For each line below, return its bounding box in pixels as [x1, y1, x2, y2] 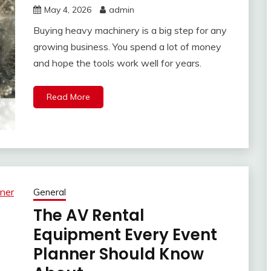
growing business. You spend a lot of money [33, 41, 221, 53]
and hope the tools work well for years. [33, 57, 201, 70]
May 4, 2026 [44, 4, 91, 16]
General [33, 186, 66, 198]
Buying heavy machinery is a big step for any [33, 24, 227, 37]
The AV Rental [33, 204, 145, 227]
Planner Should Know [33, 243, 204, 266]
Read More [46, 91, 90, 103]
